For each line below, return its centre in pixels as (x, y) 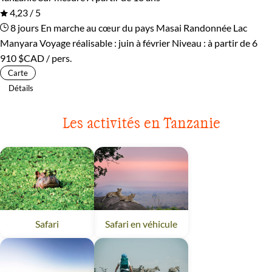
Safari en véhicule (141, 223)
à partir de (230, 43)
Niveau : (190, 43)
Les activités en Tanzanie (141, 123)
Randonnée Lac (215, 28)
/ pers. (58, 58)
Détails (21, 88)
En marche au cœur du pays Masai (111, 28)
